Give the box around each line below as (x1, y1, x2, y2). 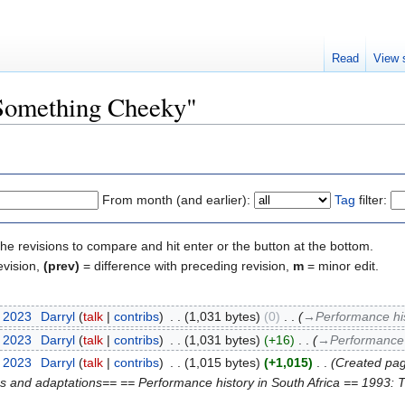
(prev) (43, 258, 80, 273)
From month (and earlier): (102, 192, 250, 207)
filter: (355, 192, 387, 207)
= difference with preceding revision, (80, 258, 293, 273)
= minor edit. (304, 258, 379, 273)
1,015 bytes (188, 354, 256, 370)
